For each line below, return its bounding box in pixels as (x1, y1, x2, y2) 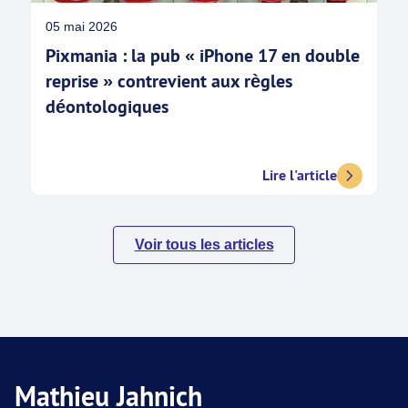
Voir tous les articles (134, 237, 274, 252)
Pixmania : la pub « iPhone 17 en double (46, 44, 360, 67)
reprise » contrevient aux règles (46, 69, 292, 93)
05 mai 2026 (46, 19, 117, 34)
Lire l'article (262, 166, 337, 185)
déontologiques (46, 95, 178, 118)
